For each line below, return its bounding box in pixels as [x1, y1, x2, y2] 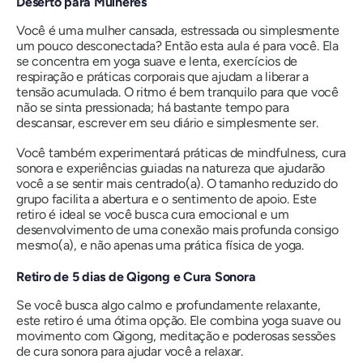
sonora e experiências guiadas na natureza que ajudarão [16, 160, 326, 176]
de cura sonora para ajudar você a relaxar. [16, 343, 243, 359]
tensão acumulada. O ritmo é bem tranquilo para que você [16, 83, 339, 100]
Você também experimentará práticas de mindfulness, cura [16, 144, 346, 160]
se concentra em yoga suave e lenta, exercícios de [16, 53, 298, 69]
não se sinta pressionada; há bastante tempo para [16, 99, 289, 115]
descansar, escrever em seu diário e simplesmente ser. [16, 114, 318, 130]
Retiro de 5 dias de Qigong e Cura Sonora [16, 268, 256, 284]
